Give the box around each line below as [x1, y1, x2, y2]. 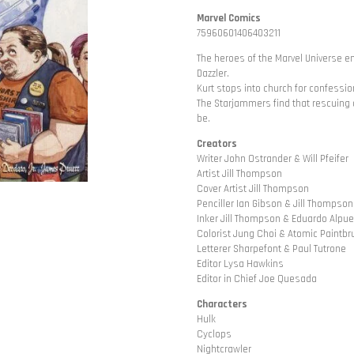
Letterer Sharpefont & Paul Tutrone [197, 243, 346, 256]
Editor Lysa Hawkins [197, 258, 284, 271]
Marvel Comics [197, 12, 261, 25]
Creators [197, 137, 237, 151]
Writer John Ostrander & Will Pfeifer [197, 153, 348, 166]
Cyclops [197, 328, 234, 341]
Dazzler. [197, 67, 229, 81]
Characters [197, 298, 247, 311]
